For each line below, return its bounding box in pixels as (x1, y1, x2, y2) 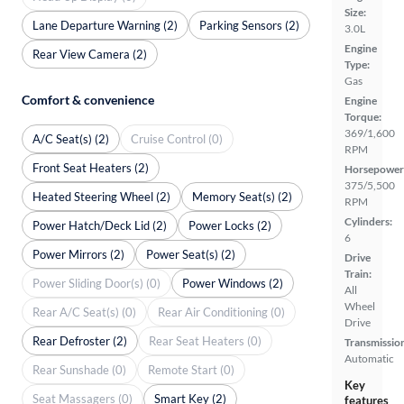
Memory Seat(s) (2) (192, 188, 292, 204)
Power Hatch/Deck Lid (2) (32, 217, 167, 233)
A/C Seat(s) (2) (32, 131, 109, 146)
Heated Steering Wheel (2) (32, 188, 170, 204)
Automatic (344, 352, 394, 366)
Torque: (344, 110, 381, 124)
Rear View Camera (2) (32, 46, 147, 61)
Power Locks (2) (188, 217, 271, 233)
